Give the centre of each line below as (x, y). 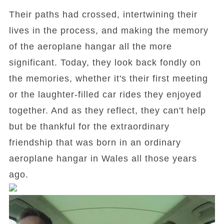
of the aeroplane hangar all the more (90, 46)
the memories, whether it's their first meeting (108, 78)
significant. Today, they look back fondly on (105, 62)
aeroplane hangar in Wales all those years (103, 158)
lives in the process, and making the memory (108, 30)
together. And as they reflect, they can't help (107, 110)
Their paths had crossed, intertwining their (103, 14)
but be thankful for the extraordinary (89, 126)
